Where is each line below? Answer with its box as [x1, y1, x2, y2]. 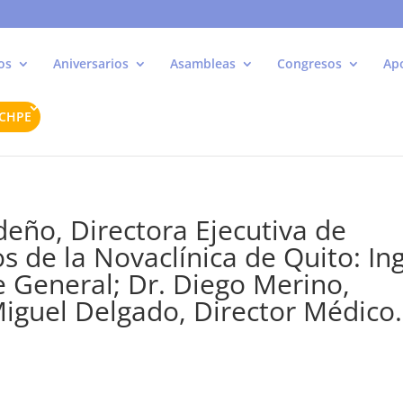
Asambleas [170, 55, 236, 72]
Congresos [277, 55, 342, 72]
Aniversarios [53, 55, 129, 72]
